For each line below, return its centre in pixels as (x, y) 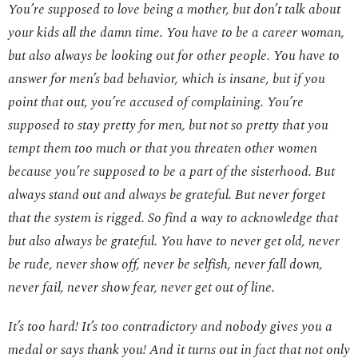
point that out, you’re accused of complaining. (136, 103)
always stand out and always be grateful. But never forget (167, 195)
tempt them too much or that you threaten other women (163, 149)
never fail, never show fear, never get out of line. (141, 288)
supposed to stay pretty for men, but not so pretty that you (168, 126)
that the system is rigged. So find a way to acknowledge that (173, 219)
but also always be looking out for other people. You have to (174, 56)
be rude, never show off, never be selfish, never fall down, (165, 265)
